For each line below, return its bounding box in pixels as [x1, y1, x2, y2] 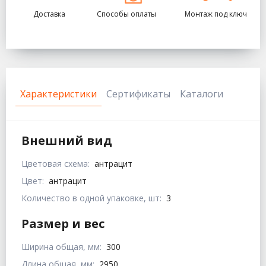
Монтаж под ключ [185, 9, 247, 20]
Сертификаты [106, 87, 170, 101]
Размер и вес [21, 216, 104, 232]
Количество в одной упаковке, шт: [21, 192, 161, 204]
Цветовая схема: [21, 158, 90, 170]
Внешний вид [21, 132, 112, 149]
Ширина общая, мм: [21, 241, 102, 253]
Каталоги [180, 87, 223, 101]
